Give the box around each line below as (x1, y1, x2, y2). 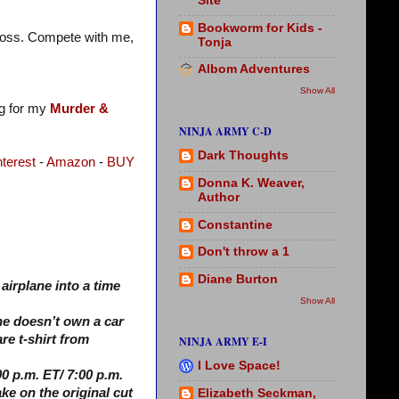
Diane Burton (198, 273, 278, 287)
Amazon (45, 155, 95, 170)
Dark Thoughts (198, 149, 289, 163)
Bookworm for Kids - (198, 20, 322, 35)
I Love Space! (198, 358, 281, 372)
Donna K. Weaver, (198, 175, 305, 190)
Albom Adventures (198, 62, 310, 77)
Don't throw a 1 (198, 245, 289, 259)
